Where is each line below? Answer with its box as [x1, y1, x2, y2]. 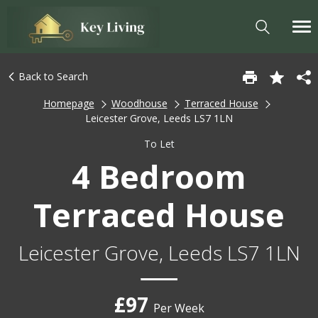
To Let [143, 136, 175, 150]
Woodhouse [111, 97, 168, 110]
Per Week [153, 300, 204, 317]
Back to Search [16, 70, 88, 83]
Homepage [43, 97, 94, 110]
